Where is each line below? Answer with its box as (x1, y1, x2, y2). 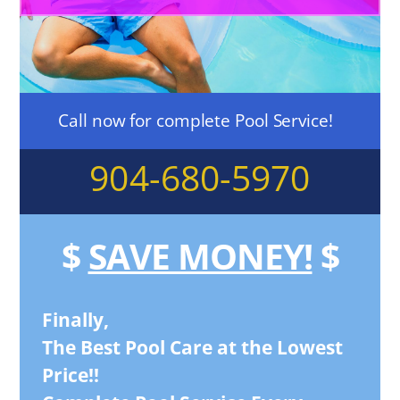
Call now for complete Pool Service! (58, 109, 333, 133)
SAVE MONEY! (87, 232, 312, 280)
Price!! (42, 362, 100, 388)
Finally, (42, 307, 110, 333)
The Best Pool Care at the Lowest (42, 335, 344, 361)
